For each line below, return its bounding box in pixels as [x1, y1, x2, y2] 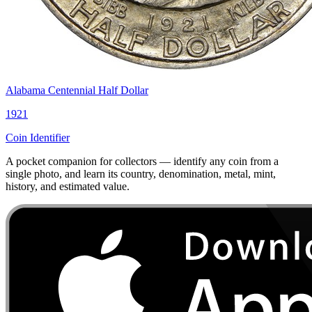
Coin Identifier [6, 132, 70, 144]
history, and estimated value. [6, 180, 130, 193]
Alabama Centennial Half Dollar [6, 84, 148, 97]
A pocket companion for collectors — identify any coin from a [6, 155, 279, 168]
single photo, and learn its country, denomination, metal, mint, [6, 168, 276, 180]
